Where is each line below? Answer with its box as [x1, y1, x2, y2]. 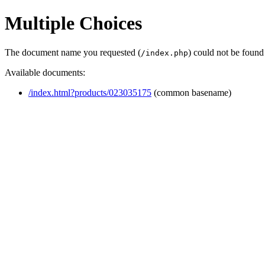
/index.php [141, 48, 188, 57]
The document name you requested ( [5, 47, 141, 57]
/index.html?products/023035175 [28, 87, 151, 98]
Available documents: [5, 67, 85, 77]
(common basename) [151, 87, 231, 98]
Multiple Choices [5, 12, 142, 34]
